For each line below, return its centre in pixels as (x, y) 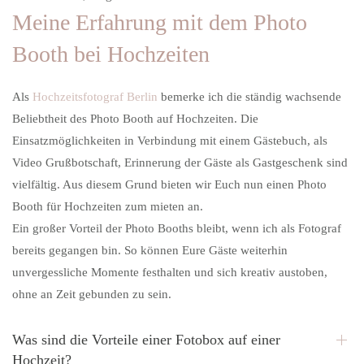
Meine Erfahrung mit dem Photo (160, 23)
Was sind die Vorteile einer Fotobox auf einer (146, 340)
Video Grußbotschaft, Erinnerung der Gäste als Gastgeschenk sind (180, 163)
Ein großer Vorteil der (69, 229)
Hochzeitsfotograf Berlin (95, 97)
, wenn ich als (262, 229)
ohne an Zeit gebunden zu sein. (92, 295)
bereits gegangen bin (65, 251)
